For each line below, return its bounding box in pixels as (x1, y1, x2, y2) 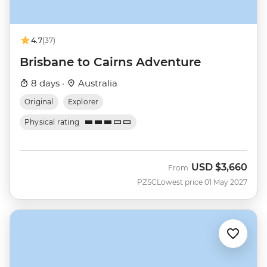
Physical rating (24, 117, 80, 127)
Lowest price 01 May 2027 (157, 178, 247, 187)
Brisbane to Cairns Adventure (20, 55, 201, 70)
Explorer (67, 97, 99, 107)
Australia (76, 77, 117, 89)
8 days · (29, 77, 67, 89)
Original (24, 97, 54, 107)
